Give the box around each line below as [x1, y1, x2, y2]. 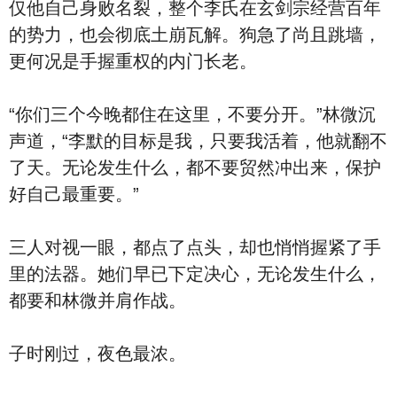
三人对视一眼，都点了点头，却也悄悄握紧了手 [9, 237, 381, 257]
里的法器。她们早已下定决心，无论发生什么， [9, 264, 381, 284]
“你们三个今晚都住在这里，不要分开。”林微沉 [9, 105, 376, 124]
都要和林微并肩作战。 [9, 291, 186, 310]
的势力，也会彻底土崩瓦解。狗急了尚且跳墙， [9, 25, 381, 44]
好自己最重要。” [9, 184, 139, 204]
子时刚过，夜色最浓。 [9, 344, 186, 363]
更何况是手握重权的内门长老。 [9, 51, 257, 71]
